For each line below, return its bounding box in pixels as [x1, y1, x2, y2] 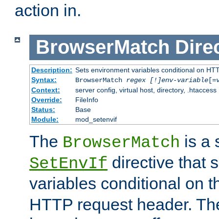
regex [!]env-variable [126, 76, 208, 84]
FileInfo [75, 95, 98, 104]
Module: [31, 115, 59, 123]
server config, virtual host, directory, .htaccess [75, 86, 217, 94]
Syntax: [31, 75, 57, 84]
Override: [31, 95, 62, 104]
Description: [31, 66, 72, 74]
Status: [31, 105, 55, 113]
